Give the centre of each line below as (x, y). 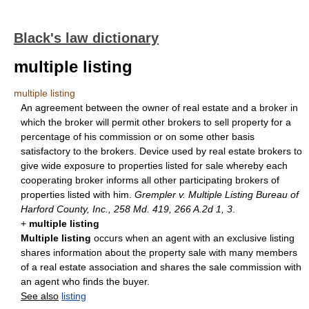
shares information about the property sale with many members (159, 252)
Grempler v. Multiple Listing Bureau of (217, 195)
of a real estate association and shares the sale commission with (161, 267)
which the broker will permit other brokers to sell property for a (156, 122)
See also (40, 296)
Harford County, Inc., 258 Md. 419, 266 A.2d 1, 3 (127, 209)
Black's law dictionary (86, 38)
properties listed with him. (78, 195)
